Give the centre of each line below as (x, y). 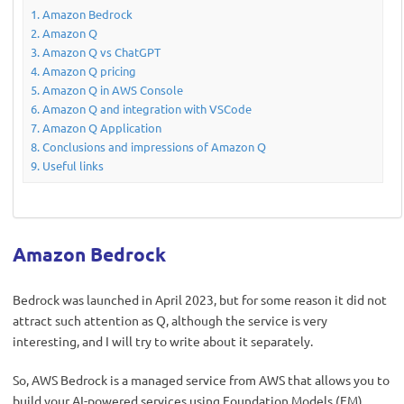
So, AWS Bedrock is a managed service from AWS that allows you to (201, 380)
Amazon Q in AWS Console (112, 90)
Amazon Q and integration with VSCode (147, 109)
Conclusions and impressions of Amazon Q (154, 147)
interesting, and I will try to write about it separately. (163, 341)
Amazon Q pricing (89, 71)
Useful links (73, 166)
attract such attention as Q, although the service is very (170, 320)
